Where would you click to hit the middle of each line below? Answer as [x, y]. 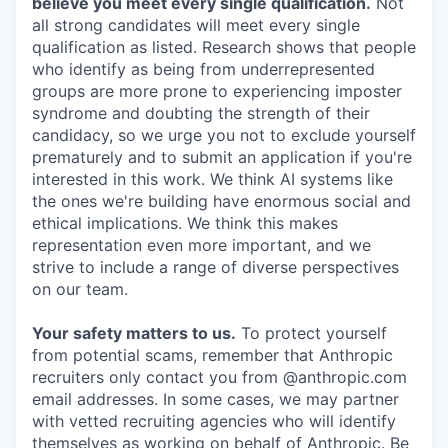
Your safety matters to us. [134, 332]
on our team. [80, 288]
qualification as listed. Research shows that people [224, 46]
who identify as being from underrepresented [203, 68]
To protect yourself [311, 332]
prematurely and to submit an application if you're [222, 156]
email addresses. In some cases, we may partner [215, 398]
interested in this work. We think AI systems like [212, 178]
